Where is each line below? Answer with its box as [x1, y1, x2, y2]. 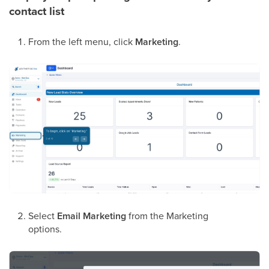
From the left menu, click [28, 35, 135, 48]
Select [28, 209, 57, 223]
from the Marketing [126, 209, 208, 223]
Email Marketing [57, 209, 126, 223]
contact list [9, 2, 64, 20]
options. [28, 222, 62, 236]
